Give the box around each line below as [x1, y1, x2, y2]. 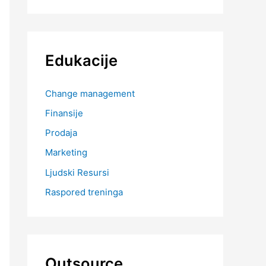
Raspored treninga [45, 186, 123, 198]
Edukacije [45, 51, 118, 70]
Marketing [45, 147, 87, 159]
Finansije [45, 107, 83, 119]
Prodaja [45, 127, 77, 139]
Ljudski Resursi [45, 166, 109, 178]
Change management [45, 87, 135, 99]
